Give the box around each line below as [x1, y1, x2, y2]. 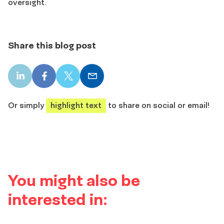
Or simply [8, 100, 46, 110]
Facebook [43, 75, 81, 85]
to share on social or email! [106, 100, 209, 110]
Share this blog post [8, 39, 96, 51]
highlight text [50, 100, 101, 110]
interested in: [8, 189, 107, 209]
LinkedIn [19, 75, 51, 85]
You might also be [8, 170, 140, 190]
